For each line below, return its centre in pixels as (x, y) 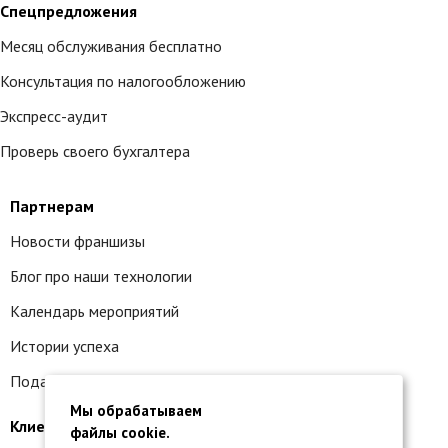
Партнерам (52, 206)
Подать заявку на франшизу (106, 381)
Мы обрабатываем (135, 410)
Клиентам (46, 426)
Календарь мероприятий (94, 311)
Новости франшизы (77, 241)
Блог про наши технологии (101, 276)
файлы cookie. (119, 432)
